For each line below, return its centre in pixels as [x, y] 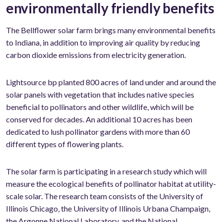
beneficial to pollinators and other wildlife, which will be [100, 107]
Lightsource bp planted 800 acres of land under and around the [111, 82]
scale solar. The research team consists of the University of [105, 196]
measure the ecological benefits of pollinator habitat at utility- [111, 184]
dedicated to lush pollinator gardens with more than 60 [98, 132]
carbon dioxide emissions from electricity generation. [96, 55]
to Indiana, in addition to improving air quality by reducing [103, 43]
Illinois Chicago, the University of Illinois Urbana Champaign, [108, 209]
